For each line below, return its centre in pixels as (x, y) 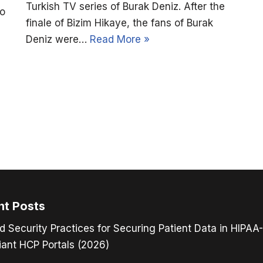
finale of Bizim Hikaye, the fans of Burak (119, 23)
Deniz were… (58, 40)
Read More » (120, 40)
